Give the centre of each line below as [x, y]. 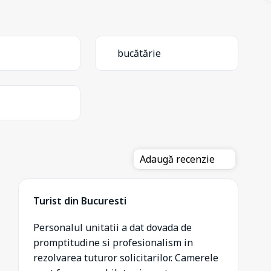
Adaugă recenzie [178, 159]
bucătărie [139, 53]
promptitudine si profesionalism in [113, 242]
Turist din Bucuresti [80, 201]
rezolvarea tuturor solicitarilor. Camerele [126, 257]
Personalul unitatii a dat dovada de [113, 227]
